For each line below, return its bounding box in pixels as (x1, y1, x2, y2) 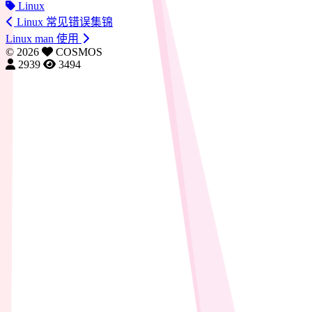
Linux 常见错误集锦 (14, 16, 113, 29)
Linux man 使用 (6, 33, 81, 45)
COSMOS (56, 46, 102, 58)
